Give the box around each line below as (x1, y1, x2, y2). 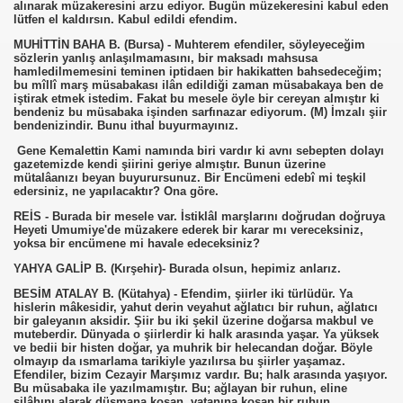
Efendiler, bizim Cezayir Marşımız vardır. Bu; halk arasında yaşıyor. (13, 368, 388, 381)
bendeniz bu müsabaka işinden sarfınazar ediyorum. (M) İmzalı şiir (13, 105, 387, 119)
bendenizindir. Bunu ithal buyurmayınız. (13, 119, 238, 132)
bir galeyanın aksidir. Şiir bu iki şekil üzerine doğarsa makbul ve (13, 314, 373, 327)
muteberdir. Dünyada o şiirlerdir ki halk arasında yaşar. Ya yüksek (13, 327, 379, 341)
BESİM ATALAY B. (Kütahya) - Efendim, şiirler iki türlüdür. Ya (13, 287, 353, 300)
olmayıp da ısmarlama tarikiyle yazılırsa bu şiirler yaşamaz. (13, 354, 345, 368)
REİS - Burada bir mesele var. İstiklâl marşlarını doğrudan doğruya (13, 210, 385, 223)
